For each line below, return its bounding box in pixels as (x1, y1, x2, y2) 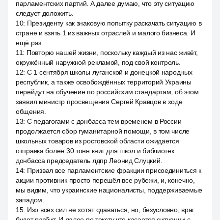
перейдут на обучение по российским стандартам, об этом (16, 88, 199, 96)
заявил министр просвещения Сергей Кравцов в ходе (16, 98, 183, 106)
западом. (16, 196, 44, 204)
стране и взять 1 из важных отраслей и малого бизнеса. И (16, 29, 195, 37)
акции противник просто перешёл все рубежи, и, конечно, (16, 176, 195, 184)
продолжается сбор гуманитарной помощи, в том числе (16, 127, 190, 135)
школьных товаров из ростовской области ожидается (16, 137, 179, 145)
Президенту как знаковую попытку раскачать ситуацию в (27, 19, 202, 27)
